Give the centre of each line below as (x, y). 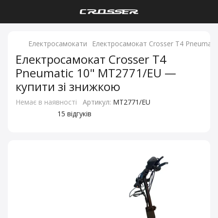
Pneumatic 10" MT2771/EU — (96, 73)
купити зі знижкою (68, 86)
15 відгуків (74, 114)
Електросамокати (58, 44)
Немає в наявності (46, 102)
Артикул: (97, 102)
